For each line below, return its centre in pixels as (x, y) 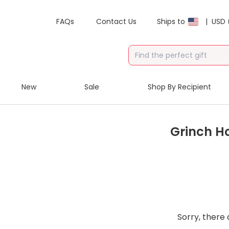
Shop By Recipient (179, 87)
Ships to (171, 21)
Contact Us (116, 21)
